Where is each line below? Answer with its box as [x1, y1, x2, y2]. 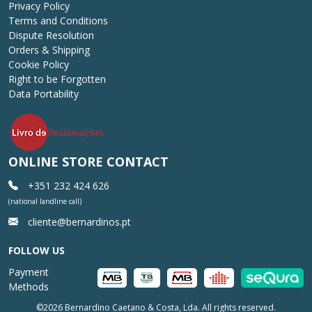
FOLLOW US [8, 243, 65, 257]
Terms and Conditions [8, 13, 108, 27]
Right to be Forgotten [8, 72, 106, 86]
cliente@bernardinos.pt [25, 214, 131, 228]
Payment [8, 265, 49, 279]
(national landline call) [8, 196, 81, 206]
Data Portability [8, 86, 79, 100]
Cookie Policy [8, 57, 69, 71]
